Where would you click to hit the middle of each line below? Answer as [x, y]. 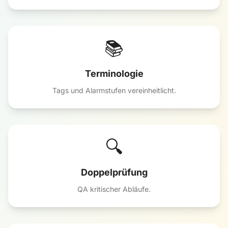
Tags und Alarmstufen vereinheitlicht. [114, 90]
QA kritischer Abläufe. [114, 189]
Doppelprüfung [114, 172]
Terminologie [114, 74]
